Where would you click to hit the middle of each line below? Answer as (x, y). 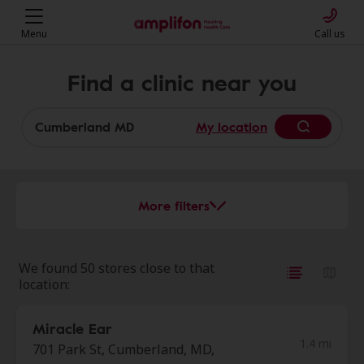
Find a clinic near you (182, 82)
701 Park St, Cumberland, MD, (123, 349)
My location (232, 127)
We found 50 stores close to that (117, 268)
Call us (330, 34)
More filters (174, 206)
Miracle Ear (72, 328)
